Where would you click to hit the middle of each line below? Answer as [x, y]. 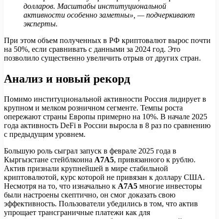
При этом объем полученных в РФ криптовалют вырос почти [107, 40]
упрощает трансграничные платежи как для [77, 213]
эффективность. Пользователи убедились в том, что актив [101, 204]
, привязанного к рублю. [155, 160]
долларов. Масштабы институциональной [95, 6]
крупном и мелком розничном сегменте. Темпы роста [93, 108]
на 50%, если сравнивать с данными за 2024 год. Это [92, 49]
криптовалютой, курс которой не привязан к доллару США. [104, 177]
